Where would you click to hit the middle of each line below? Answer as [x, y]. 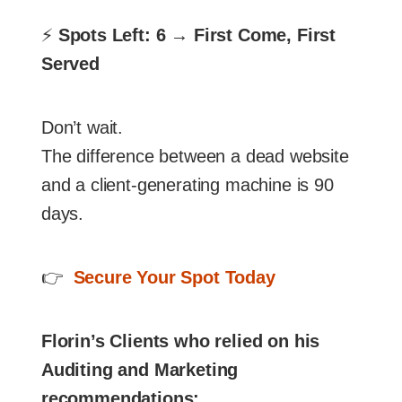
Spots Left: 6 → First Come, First [197, 35]
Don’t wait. [83, 128]
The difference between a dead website [195, 157]
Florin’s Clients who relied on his [181, 341]
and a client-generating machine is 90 [188, 185]
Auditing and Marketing [140, 370]
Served [70, 64]
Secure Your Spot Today [174, 278]
